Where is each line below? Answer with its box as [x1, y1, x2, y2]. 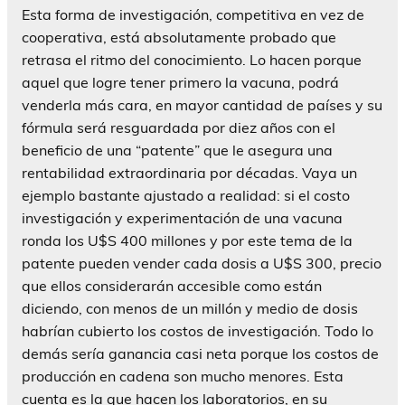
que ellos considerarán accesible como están [22, 276, 322, 295]
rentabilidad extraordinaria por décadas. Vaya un [22, 163, 357, 182]
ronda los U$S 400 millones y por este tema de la [22, 231, 353, 250]
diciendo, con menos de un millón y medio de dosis [22, 298, 358, 317]
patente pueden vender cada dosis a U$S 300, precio [22, 253, 381, 272]
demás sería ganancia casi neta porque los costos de [22, 344, 379, 363]
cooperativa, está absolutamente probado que [22, 27, 336, 46]
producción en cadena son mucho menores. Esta [22, 366, 344, 385]
